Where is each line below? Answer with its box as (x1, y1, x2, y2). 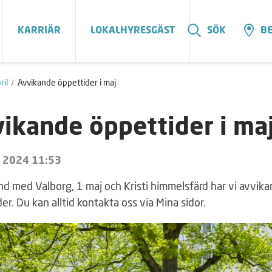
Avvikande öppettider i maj (18, 77, 116, 88)
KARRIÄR (18, 25, 61, 36)
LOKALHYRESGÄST (90, 25, 175, 36)
